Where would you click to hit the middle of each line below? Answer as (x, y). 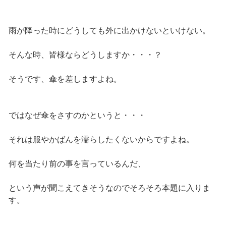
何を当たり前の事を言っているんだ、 (77, 164)
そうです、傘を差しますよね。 (65, 79)
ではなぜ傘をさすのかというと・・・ (77, 116)
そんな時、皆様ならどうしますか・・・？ (85, 55)
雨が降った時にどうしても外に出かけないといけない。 (109, 31)
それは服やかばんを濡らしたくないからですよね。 (101, 140)
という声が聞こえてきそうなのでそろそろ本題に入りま (109, 188)
